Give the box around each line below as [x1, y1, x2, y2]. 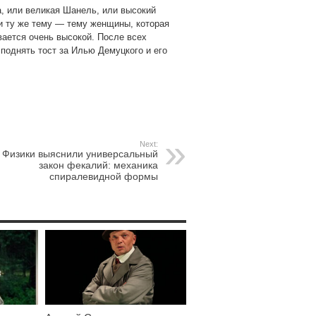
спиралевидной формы [49, 170, 158, 182]
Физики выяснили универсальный [2, 147, 158, 159]
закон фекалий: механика [39, 159, 158, 171]
